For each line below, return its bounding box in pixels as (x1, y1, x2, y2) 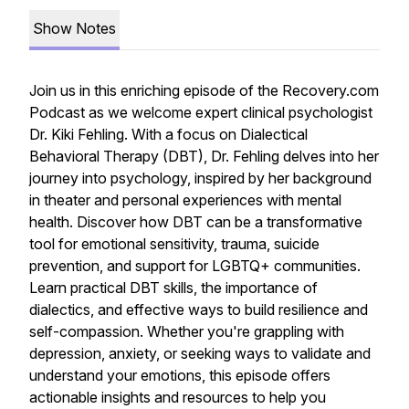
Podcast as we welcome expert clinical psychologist (29, 103, 372, 121)
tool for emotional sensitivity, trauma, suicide (29, 235, 320, 253)
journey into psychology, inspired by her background (29, 169, 372, 187)
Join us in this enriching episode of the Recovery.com (29, 81, 379, 100)
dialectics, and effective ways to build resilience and (29, 300, 368, 319)
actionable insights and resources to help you (29, 388, 326, 406)
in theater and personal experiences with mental (29, 191, 341, 209)
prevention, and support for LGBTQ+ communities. (29, 257, 361, 275)
